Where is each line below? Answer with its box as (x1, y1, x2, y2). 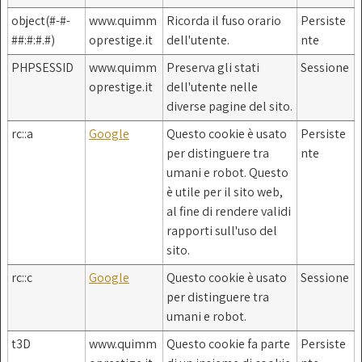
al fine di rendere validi (166, 202, 291, 220)
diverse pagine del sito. (166, 97, 293, 115)
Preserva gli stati (166, 58, 259, 76)
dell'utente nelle (166, 78, 258, 95)
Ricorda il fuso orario (166, 11, 281, 29)
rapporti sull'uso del (166, 221, 277, 239)
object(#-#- (11, 11, 70, 29)
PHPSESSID (11, 58, 74, 76)
